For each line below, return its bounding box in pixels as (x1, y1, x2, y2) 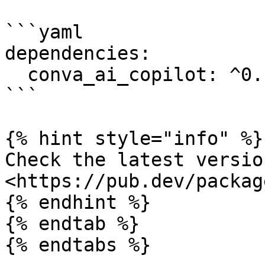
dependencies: (5, 43, 151, 64)
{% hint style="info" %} (5, 128, 263, 149)
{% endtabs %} (5, 234, 151, 256)
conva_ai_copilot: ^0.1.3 (5, 64, 27, 85)
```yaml (5, 21, 83, 43)
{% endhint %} (5, 192, 151, 213)
